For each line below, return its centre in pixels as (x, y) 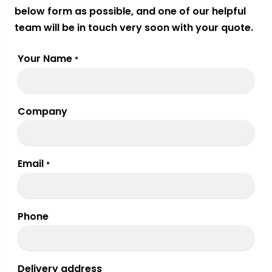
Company (42, 112)
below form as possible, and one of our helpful (130, 12)
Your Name (45, 59)
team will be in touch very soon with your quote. (134, 28)
